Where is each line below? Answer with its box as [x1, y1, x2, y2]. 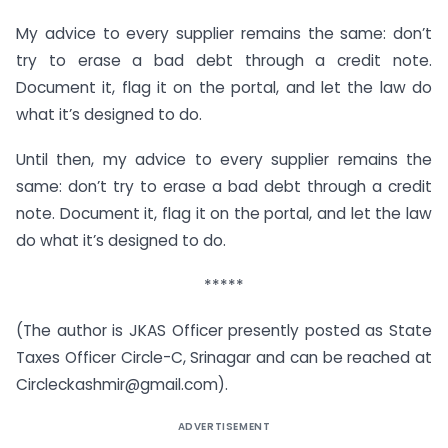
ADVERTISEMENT [177, 418, 271, 434]
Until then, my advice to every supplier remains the [16, 148, 432, 170]
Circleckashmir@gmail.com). [16, 373, 228, 395]
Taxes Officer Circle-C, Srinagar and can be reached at [16, 346, 432, 368]
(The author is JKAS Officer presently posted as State [16, 319, 432, 341]
